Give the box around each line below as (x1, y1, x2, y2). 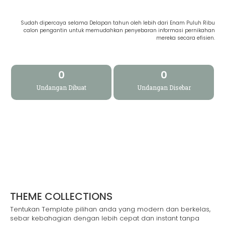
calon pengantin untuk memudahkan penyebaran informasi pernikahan (24, 27, 215, 34)
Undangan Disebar (137, 83, 191, 91)
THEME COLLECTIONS (10, 189, 113, 203)
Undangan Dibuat (36, 83, 86, 91)
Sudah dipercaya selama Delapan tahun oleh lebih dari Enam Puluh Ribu (21, 19, 215, 27)
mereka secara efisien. (156, 34, 215, 42)
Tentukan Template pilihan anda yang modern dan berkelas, (10, 204, 210, 214)
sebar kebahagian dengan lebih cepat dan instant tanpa (10, 213, 199, 223)
